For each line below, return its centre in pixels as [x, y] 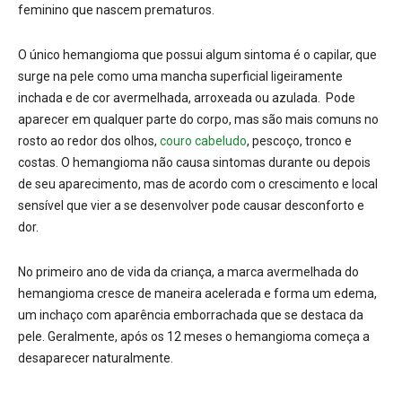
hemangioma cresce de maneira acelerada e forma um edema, [197, 294]
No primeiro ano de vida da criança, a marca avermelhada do [188, 272]
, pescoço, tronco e [299, 141]
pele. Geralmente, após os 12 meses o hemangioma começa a [194, 337]
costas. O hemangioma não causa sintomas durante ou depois [194, 163]
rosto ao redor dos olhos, [87, 141]
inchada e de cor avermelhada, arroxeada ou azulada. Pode [187, 98]
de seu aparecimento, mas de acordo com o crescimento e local [198, 184]
